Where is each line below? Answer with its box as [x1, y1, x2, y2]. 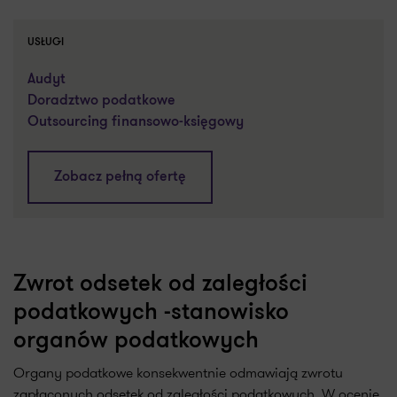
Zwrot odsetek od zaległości [13, 273, 307, 297]
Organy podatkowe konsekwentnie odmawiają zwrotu [13, 362, 343, 383]
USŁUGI [27, 37, 64, 48]
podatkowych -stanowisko [13, 301, 289, 325]
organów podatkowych [13, 330, 259, 354]
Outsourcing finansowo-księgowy [27, 115, 244, 129]
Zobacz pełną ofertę [54, 170, 186, 184]
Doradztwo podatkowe [27, 94, 175, 108]
